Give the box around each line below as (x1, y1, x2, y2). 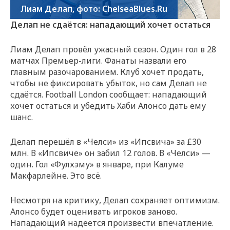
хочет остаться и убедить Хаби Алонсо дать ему (10, 100, 206, 111)
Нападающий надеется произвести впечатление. (10, 217, 214, 228)
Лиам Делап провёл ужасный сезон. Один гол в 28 (10, 43, 216, 55)
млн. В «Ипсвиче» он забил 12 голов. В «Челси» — (10, 147, 210, 159)
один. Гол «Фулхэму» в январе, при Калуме (10, 158, 184, 170)
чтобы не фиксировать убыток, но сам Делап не (10, 77, 207, 89)
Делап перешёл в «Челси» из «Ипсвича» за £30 (10, 136, 201, 147)
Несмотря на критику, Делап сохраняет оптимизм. (10, 194, 220, 206)
